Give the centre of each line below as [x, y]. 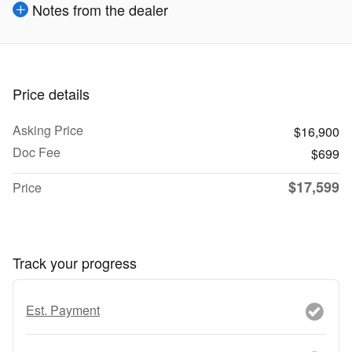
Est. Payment [63, 310]
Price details [51, 93]
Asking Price [48, 130]
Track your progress [75, 262]
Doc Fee [37, 152]
